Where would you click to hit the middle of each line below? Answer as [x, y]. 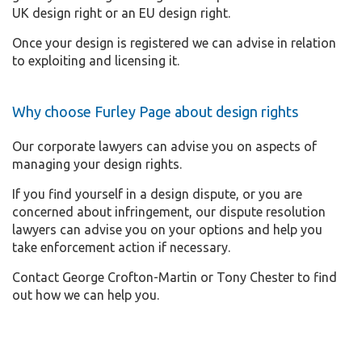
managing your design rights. [97, 164]
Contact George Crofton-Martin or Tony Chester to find [175, 277]
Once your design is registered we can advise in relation [174, 42]
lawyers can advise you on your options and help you [167, 229]
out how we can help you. [86, 295]
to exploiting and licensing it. [96, 60]
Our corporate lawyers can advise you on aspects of [164, 146]
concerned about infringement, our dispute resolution [169, 211]
